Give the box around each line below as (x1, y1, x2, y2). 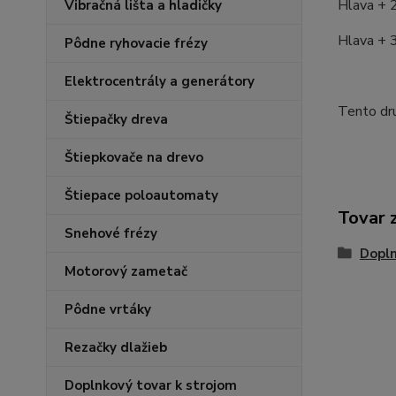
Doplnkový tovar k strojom (65, 377, 237, 394)
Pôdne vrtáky (65, 301, 151, 318)
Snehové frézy (65, 225, 157, 242)
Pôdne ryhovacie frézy (65, 34, 208, 52)
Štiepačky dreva (65, 110, 168, 128)
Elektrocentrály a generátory (65, 72, 255, 90)
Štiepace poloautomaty (65, 187, 218, 204)
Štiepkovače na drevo (65, 148, 203, 166)
